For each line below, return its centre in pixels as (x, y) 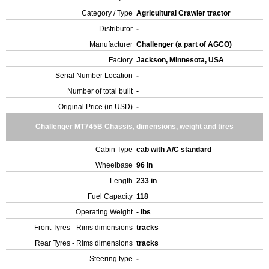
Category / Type (107, 13)
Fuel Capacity (110, 196)
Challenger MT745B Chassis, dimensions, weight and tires (134, 127)
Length (121, 181)
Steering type (111, 259)
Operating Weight (104, 212)
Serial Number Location (94, 76)
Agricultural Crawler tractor (184, 13)
